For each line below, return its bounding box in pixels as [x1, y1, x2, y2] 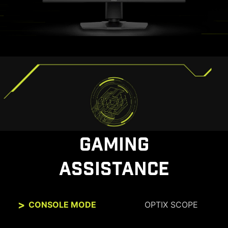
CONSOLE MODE [28, 199, 96, 210]
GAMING [79, 133, 149, 158]
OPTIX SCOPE [144, 199, 198, 210]
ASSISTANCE [59, 157, 169, 182]
